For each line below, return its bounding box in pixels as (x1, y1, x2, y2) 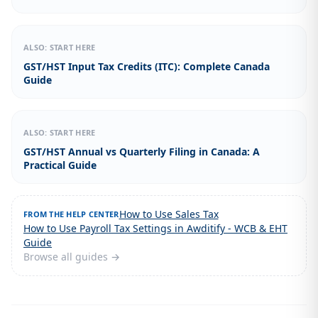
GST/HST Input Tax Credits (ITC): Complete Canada (23, 60, 270, 74)
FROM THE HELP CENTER (23, 209, 119, 220)
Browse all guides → (23, 250, 120, 264)
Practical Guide (23, 158, 97, 172)
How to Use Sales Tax (119, 207, 219, 221)
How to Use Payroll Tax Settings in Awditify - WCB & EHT (23, 221, 287, 236)
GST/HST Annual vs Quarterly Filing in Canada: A (23, 145, 260, 159)
